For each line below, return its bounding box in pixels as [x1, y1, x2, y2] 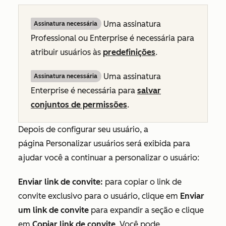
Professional [31, 33, 78, 43]
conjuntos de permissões [31, 100, 127, 110]
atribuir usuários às [31, 47, 103, 58]
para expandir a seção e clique [89, 205, 204, 215]
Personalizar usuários [46, 139, 124, 149]
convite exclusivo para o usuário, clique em [18, 191, 180, 201]
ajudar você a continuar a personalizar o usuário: [18, 153, 199, 163]
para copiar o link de [103, 177, 182, 187]
